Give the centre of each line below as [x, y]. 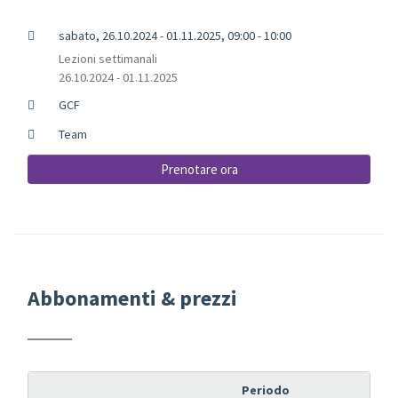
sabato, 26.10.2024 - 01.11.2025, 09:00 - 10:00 [175, 35]
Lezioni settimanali [107, 58]
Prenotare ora [199, 169]
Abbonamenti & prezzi [132, 298]
